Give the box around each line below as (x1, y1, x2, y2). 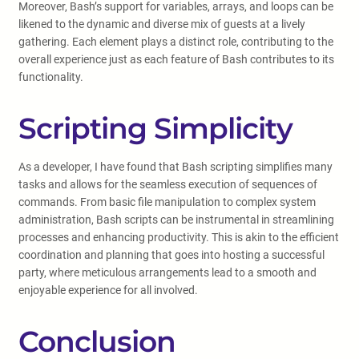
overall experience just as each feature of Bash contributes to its (18, 53, 334, 66)
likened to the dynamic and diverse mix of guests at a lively (18, 18, 305, 30)
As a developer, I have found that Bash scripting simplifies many (18, 160, 333, 173)
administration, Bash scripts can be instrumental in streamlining (18, 213, 334, 226)
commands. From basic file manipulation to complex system (18, 196, 316, 208)
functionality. (18, 71, 83, 83)
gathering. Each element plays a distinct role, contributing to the (18, 35, 333, 48)
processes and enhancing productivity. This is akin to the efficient (18, 231, 339, 244)
